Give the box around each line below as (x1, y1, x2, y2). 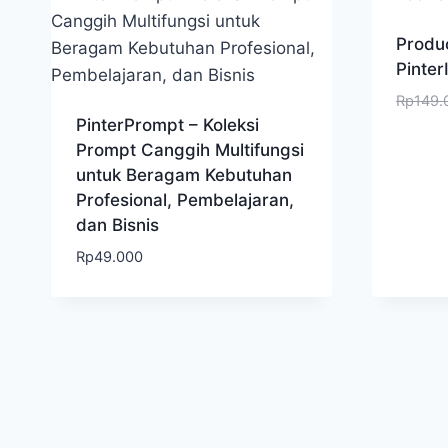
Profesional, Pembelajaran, (75, 190, 294, 211)
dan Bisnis (75, 215, 159, 236)
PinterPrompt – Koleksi (75, 115, 259, 136)
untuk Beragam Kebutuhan (75, 165, 292, 186)
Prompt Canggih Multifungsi (75, 140, 304, 161)
